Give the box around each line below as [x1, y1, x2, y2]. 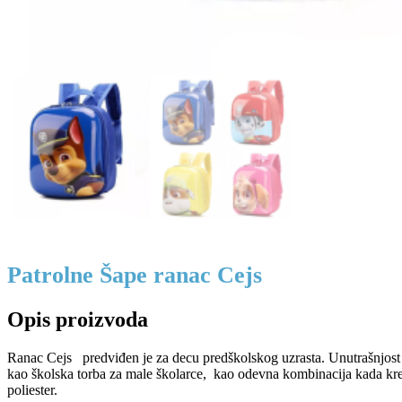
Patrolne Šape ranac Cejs [7, 261, 262, 288]
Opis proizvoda [7, 308, 148, 332]
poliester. [7, 382, 57, 398]
